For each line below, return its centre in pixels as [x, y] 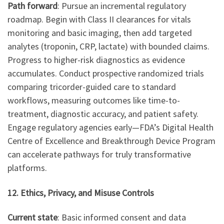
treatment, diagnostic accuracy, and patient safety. [103, 114]
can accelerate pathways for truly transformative [99, 154]
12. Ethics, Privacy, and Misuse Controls [81, 192]
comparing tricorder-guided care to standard [92, 87]
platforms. [27, 168]
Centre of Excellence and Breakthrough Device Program [111, 141]
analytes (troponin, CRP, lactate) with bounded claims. [108, 46]
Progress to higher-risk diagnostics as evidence [96, 60]
